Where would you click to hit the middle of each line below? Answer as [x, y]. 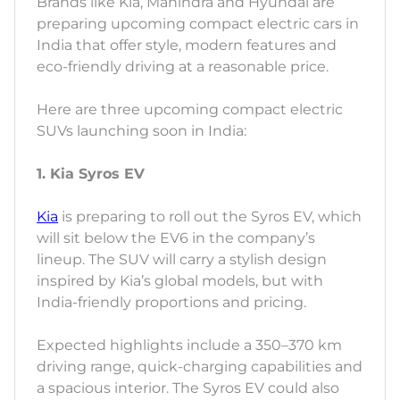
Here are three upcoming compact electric [190, 110]
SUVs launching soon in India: [142, 131]
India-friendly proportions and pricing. [171, 303]
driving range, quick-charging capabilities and [200, 367]
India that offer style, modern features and [187, 46]
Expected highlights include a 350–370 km [189, 346]
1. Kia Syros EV [91, 174]
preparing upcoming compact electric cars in [198, 24]
